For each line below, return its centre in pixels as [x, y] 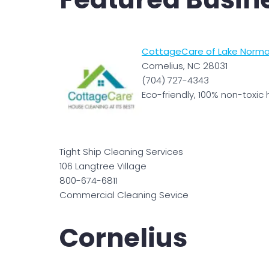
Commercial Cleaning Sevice [124, 195]
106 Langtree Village [104, 166]
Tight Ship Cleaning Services [122, 151]
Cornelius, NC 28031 [184, 65]
